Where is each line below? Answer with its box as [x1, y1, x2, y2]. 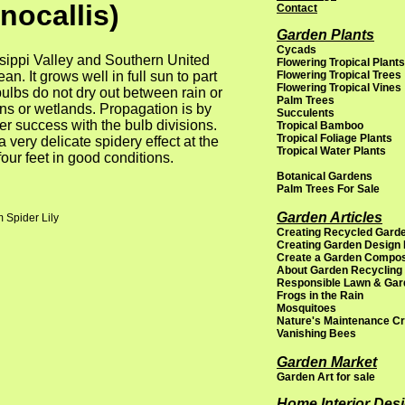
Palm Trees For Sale [277, 183, 380, 195]
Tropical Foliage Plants [277, 132, 392, 145]
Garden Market [277, 354, 377, 370]
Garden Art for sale [277, 371, 375, 383]
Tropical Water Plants [277, 145, 386, 157]
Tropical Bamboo [277, 119, 363, 132]
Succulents [277, 107, 334, 119]
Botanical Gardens [277, 170, 372, 183]
